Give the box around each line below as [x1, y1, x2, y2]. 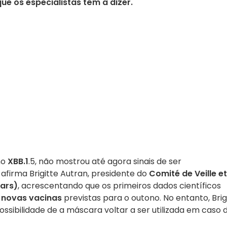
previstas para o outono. [62, 192, 163, 204]
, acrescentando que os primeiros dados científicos [18, 180, 221, 192]
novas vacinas [1, 192, 62, 204]
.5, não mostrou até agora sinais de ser [28, 156, 181, 167]
